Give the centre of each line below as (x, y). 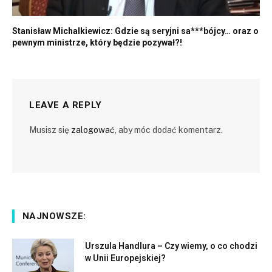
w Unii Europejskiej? (125, 258)
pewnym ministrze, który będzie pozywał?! (97, 42)
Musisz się (50, 130)
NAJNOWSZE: (54, 216)
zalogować (93, 130)
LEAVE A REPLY (66, 105)
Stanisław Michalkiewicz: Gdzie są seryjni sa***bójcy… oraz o (135, 31)
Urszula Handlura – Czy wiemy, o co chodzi (171, 246)
